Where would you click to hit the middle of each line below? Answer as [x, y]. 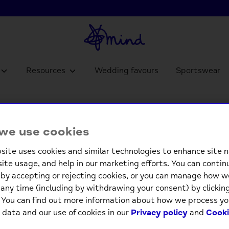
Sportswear [198, 70]
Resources [47, 70]
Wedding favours [127, 70]
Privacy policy [159, 212]
